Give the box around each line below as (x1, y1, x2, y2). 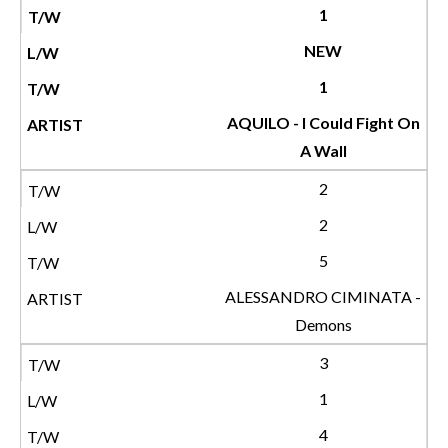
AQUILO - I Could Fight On (226, 113, 420, 132)
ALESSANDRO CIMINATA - (225, 287, 421, 306)
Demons (294, 315, 352, 334)
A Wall (299, 141, 347, 160)
